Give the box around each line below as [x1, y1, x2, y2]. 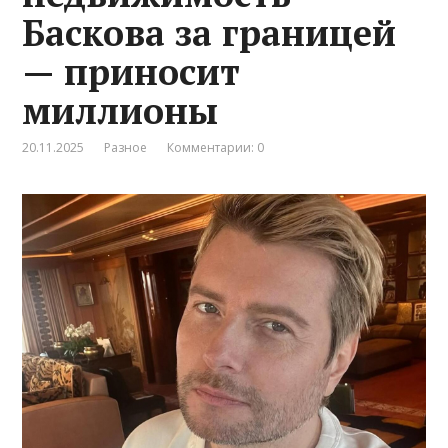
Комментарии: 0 [167, 138, 265, 156]
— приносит [22, 47, 241, 95]
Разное [104, 138, 148, 156]
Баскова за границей [22, 8, 397, 56]
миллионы [22, 86, 219, 134]
